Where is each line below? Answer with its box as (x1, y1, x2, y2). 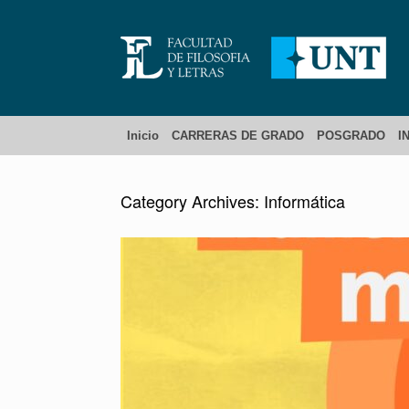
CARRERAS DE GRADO (172, 129, 304, 142)
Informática (264, 189, 345, 213)
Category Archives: (121, 189, 264, 213)
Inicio (127, 129, 159, 142)
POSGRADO (317, 129, 385, 142)
